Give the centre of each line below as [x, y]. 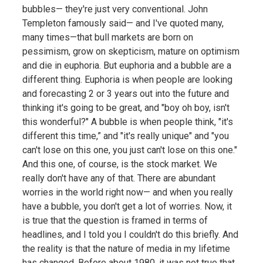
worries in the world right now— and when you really [127, 192]
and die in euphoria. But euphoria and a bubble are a [127, 65]
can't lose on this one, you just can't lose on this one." [129, 150]
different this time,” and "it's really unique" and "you [125, 136]
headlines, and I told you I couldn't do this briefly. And [130, 234]
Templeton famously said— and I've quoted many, [123, 23]
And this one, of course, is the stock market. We [119, 164]
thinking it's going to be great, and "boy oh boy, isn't [126, 107]
